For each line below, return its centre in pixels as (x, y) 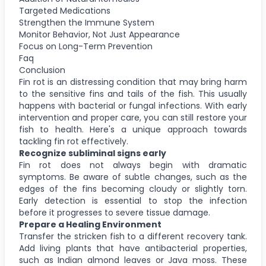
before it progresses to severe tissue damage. (115, 212)
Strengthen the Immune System (87, 22)
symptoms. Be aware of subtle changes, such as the (133, 177)
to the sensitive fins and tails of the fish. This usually (133, 94)
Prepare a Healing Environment (90, 224)
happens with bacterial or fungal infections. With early (133, 105)
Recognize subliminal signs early (93, 153)
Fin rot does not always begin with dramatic (133, 165)
